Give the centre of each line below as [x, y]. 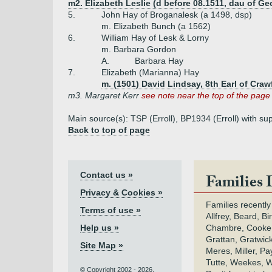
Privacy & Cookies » [121, 192]
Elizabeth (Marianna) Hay [150, 72]
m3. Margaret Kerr [105, 95]
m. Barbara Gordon [139, 49]
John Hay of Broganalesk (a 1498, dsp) [177, 15]
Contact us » [107, 175]
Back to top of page [109, 130]
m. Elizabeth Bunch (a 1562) [156, 26]
